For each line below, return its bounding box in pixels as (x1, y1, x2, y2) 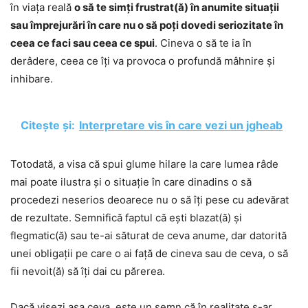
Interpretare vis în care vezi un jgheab (79, 118, 283, 132)
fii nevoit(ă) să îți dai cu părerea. (10, 264, 165, 278)
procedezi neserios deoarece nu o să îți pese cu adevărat (10, 192, 289, 206)
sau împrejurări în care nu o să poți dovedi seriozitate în (10, 18, 283, 32)
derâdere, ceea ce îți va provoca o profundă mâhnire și (10, 54, 275, 67)
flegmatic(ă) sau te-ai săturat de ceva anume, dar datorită (10, 228, 287, 242)
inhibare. (10, 71, 53, 85)
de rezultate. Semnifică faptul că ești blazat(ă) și (10, 210, 242, 224)
